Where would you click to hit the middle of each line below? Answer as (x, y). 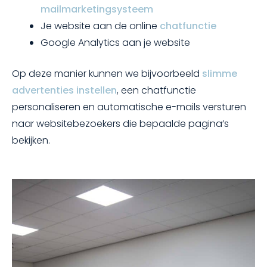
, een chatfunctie (156, 90)
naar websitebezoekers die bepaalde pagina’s (120, 123)
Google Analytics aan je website (115, 42)
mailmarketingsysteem (97, 9)
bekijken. (31, 140)
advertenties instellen (64, 90)
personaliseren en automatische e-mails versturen (129, 107)
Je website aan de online (100, 26)
